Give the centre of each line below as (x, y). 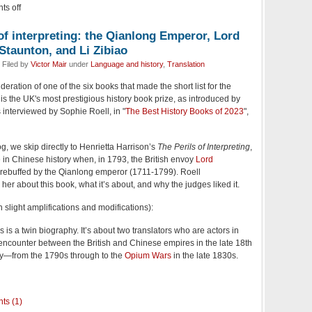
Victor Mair (49, 64)
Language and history (127, 64)
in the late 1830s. (205, 255)
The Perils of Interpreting (204, 147)
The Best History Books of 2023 (185, 111)
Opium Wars (148, 255)
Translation (186, 64)
